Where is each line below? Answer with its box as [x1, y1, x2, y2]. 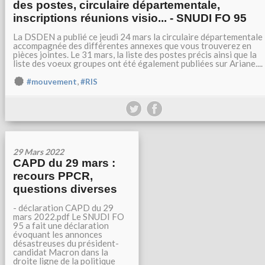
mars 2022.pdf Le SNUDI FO [13, 211, 124, 222]
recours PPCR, [13, 170, 93, 182]
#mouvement [27, 77, 77, 86]
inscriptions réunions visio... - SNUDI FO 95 [13, 12, 247, 24]
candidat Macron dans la [13, 247, 108, 257]
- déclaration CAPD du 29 [13, 202, 114, 213]
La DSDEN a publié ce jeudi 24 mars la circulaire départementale [13, 31, 263, 42]
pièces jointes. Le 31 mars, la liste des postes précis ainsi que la [13, 49, 257, 60]
